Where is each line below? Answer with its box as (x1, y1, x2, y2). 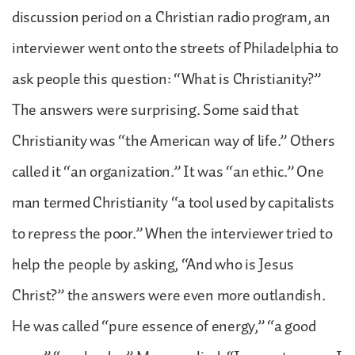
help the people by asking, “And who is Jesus (12, 251, 295, 277)
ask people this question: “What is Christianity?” (12, 66, 321, 92)
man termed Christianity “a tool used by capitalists (12, 189, 334, 216)
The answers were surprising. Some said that (12, 97, 299, 123)
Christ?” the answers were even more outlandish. (12, 282, 326, 308)
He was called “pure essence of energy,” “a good (12, 313, 316, 339)
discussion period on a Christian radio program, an (12, 4, 330, 30)
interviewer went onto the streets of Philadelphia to (12, 35, 338, 61)
